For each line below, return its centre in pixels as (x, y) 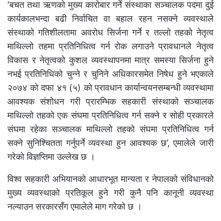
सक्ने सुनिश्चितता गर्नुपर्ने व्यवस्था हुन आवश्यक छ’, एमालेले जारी (110, 143)
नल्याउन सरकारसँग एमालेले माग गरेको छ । (75, 207)
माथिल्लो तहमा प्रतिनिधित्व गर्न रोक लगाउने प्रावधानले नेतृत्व (110, 46)
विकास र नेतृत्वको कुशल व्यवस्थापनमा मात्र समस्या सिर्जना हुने (110, 60)
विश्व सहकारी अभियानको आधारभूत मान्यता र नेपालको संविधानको (110, 179)
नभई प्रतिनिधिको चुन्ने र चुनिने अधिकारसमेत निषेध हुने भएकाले (110, 74)
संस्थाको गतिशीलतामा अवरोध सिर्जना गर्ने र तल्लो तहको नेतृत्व (110, 33)
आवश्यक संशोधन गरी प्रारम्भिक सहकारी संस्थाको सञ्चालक (110, 102)
